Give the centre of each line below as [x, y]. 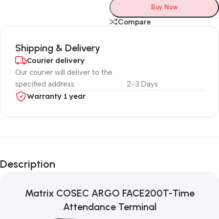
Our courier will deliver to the [64, 73]
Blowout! [35, 164]
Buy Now [164, 7]
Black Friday [44, 151]
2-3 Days [142, 84]
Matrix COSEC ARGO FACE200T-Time [109, 193]
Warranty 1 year [56, 96]
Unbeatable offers [45, 138]
